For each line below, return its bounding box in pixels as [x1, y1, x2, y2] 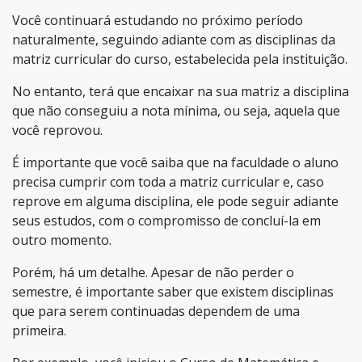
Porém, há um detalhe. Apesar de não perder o [12, 263, 294, 281]
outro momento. [12, 230, 112, 249]
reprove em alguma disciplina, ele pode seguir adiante [12, 192, 339, 210]
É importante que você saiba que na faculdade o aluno [12, 153, 339, 171]
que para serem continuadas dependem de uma [12, 301, 300, 320]
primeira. [12, 321, 66, 339]
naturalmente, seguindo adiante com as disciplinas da [12, 30, 335, 48]
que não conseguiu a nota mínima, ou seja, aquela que [12, 101, 340, 120]
